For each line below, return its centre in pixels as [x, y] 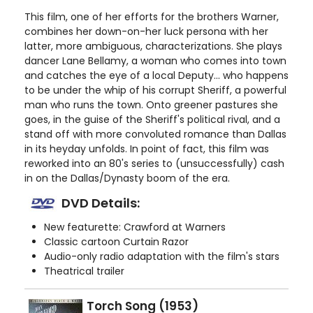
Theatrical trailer [84, 271]
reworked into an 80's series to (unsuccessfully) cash [154, 163]
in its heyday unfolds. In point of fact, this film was [147, 149]
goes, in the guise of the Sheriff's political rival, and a [152, 119]
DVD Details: [101, 203]
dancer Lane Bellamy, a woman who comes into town [155, 61]
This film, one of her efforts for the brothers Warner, [152, 17]
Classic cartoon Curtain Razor [116, 242]
